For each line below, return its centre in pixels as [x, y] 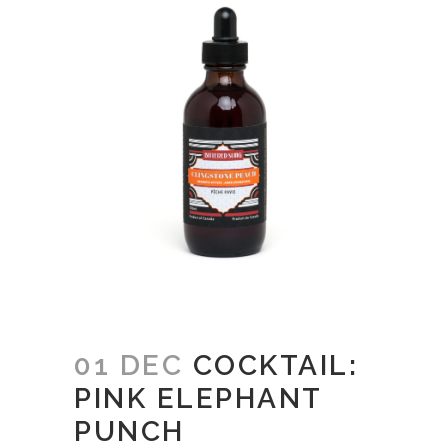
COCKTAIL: [270, 366]
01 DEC [128, 366]
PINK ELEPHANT [198, 399]
